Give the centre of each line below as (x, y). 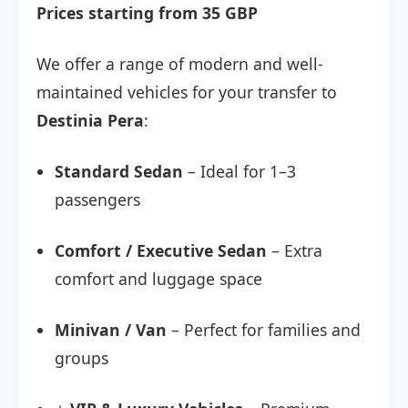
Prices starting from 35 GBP (147, 13)
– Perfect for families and (264, 330)
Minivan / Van (111, 330)
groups (82, 358)
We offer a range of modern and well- (180, 64)
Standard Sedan (119, 172)
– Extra (295, 251)
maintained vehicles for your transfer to (187, 92)
